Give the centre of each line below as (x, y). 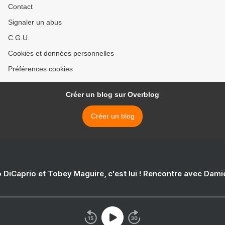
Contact (20, 7)
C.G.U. (19, 38)
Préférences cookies (40, 69)
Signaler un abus (35, 22)
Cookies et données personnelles (61, 53)
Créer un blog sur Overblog (113, 95)
